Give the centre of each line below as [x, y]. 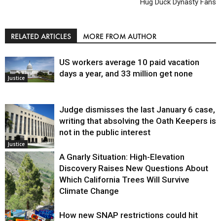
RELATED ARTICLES [41, 37]
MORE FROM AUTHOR [120, 37]
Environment [24, 215]
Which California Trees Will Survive [124, 180]
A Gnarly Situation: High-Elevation [122, 157]
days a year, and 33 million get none [126, 74]
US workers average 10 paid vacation [129, 62]
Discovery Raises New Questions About [134, 168]
